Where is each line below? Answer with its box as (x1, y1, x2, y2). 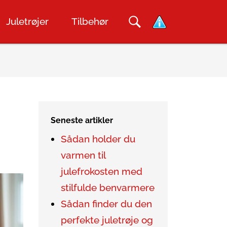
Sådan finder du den (61, 198, 152, 210)
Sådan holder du (61, 133, 135, 145)
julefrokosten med (61, 166, 142, 177)
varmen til (61, 149, 105, 161)
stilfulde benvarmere (61, 182, 155, 194)
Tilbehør (71, 16, 108, 27)
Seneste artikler (51, 116, 113, 125)
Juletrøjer (6, 16, 49, 27)
